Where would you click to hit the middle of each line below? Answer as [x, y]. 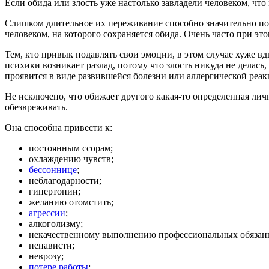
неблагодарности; [65, 180]
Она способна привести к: [59, 128]
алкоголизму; [56, 224]
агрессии [47, 213]
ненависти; [52, 245]
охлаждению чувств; [71, 159]
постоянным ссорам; [71, 148]
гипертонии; [55, 191]
